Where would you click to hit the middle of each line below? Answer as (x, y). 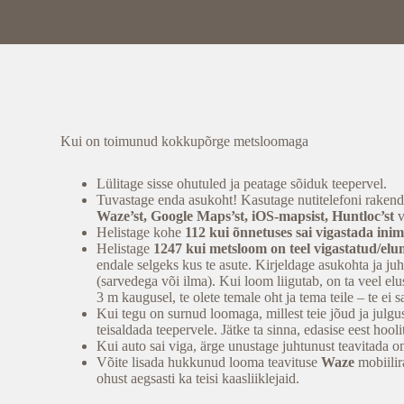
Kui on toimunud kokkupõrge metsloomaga (185, 141)
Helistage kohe (141, 232)
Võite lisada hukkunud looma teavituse (209, 362)
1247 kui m (188, 248)
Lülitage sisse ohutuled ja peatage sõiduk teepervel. (242, 183)
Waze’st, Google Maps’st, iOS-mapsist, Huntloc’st (246, 216)
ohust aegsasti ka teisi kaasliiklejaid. (198, 378)
